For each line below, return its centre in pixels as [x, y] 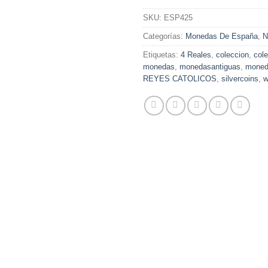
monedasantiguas [210, 67]
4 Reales [196, 55]
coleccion [232, 55]
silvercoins [240, 79]
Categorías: [164, 36]
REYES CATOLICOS [180, 79]
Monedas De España [222, 36]
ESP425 [178, 18]
